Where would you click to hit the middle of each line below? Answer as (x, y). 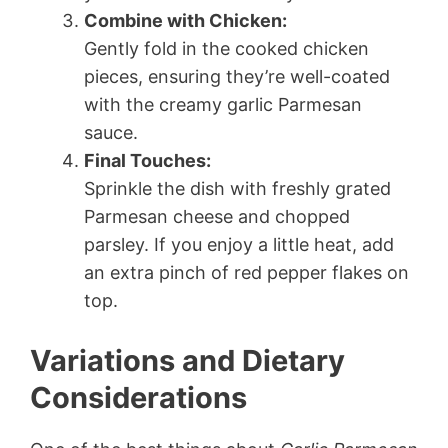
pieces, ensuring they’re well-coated (237, 76)
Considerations (138, 397)
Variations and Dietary (187, 360)
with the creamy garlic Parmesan (223, 104)
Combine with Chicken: (185, 20)
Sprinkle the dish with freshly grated (237, 188)
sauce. (111, 132)
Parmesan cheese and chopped (217, 216)
